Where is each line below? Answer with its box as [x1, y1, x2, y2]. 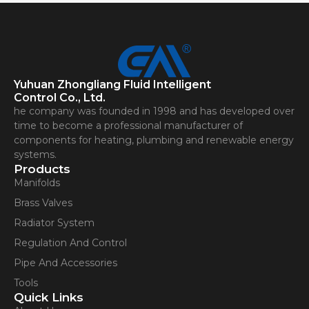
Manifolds [14, 177, 60, 189]
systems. [14, 148, 57, 161]
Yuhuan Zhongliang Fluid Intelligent [14, 78, 211, 91]
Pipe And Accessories [14, 257, 117, 269]
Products [14, 162, 70, 176]
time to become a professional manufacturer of [14, 119, 243, 132]
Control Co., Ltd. [14, 91, 106, 104]
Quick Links [14, 290, 83, 304]
